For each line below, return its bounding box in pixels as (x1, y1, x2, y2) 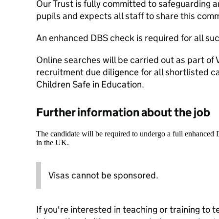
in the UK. (36, 138, 69, 147)
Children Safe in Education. (36, 79, 144, 90)
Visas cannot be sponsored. (48, 170, 158, 181)
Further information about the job (36, 105, 210, 119)
